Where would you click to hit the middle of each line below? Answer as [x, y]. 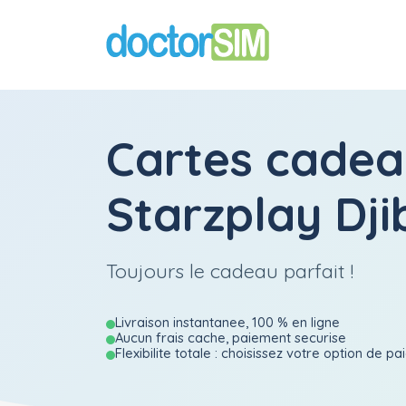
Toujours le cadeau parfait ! [230, 271]
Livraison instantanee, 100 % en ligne [227, 322]
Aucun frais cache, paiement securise [231, 338]
